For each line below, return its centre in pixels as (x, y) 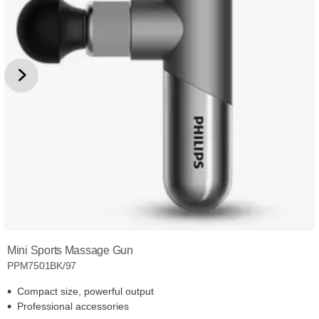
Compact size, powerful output (85, 292)
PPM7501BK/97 (42, 266)
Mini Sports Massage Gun (70, 251)
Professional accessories (73, 307)
